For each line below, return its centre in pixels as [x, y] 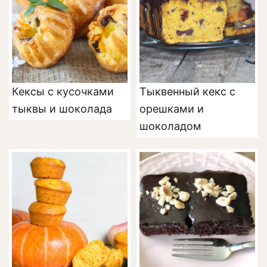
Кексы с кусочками [63, 92]
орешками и [172, 109]
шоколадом [170, 126]
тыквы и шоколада [62, 109]
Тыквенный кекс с [187, 92]
